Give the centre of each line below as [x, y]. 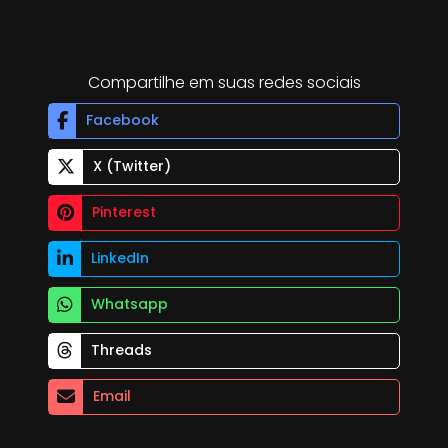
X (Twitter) [132, 166]
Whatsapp [129, 304]
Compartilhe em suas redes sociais [224, 82]
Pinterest [124, 212]
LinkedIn [120, 258]
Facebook [122, 120]
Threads [121, 350]
